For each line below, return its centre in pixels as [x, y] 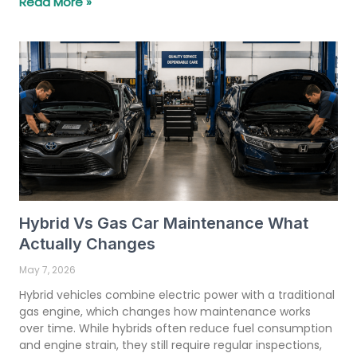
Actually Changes [87, 243]
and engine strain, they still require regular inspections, [171, 345]
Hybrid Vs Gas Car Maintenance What [164, 223]
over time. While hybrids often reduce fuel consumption [176, 328]
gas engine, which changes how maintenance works [165, 311]
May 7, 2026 [47, 269]
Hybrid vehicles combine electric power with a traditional [177, 294]
